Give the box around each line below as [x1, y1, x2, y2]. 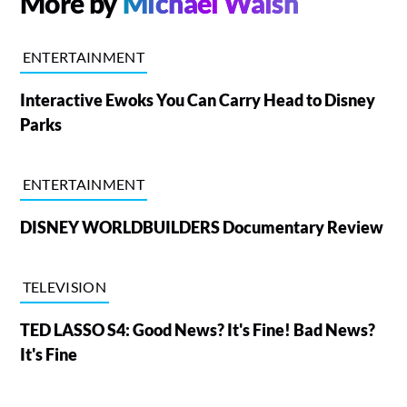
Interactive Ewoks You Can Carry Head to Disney [19, 89, 375, 110]
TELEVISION [22, 277, 106, 295]
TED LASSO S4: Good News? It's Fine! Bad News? [19, 319, 375, 340]
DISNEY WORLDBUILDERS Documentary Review [19, 216, 383, 237]
